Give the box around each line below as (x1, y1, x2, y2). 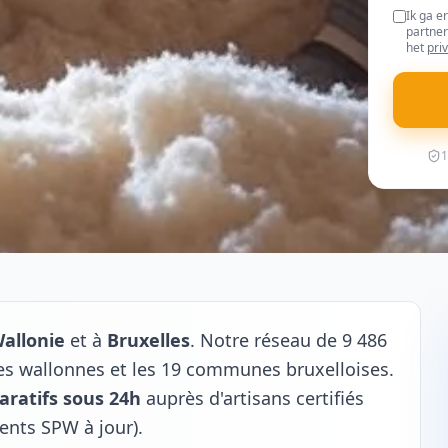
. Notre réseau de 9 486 (190, 328, 387, 352)
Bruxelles (107, 328, 190, 352)
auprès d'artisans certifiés (141, 386, 364, 410)
